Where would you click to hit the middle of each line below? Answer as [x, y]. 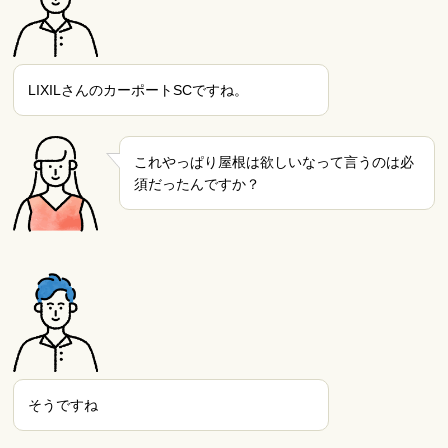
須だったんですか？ [196, 183]
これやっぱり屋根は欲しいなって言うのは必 [273, 161]
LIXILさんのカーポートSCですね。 [138, 89]
